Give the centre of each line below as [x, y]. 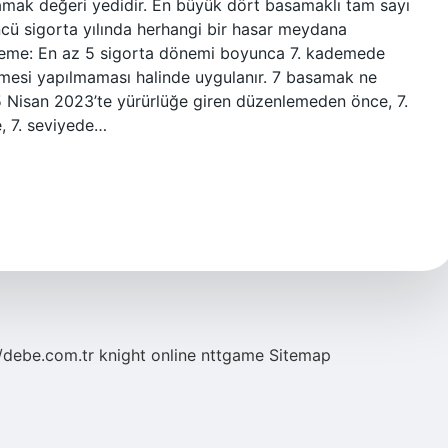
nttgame [232, 355]
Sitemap [300, 355]
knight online [147, 355]
